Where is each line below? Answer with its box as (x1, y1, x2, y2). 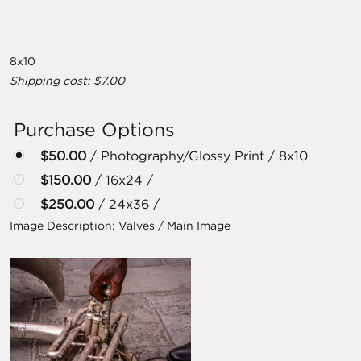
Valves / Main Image (118, 218, 230, 233)
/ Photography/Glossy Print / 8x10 (86, 147, 309, 164)
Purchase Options (14, 117, 174, 141)
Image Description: (10, 218, 118, 233)
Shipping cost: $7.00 (10, 73, 125, 88)
